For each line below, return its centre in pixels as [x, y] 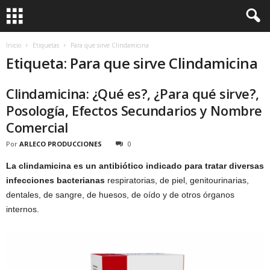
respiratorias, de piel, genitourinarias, [177, 180]
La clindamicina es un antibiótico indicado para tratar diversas [135, 166]
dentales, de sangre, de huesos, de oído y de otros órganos [120, 195]
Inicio [14, 45]
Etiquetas [46, 45]
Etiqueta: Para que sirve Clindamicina [132, 63]
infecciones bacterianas [55, 180]
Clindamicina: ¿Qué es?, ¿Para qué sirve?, [133, 93]
